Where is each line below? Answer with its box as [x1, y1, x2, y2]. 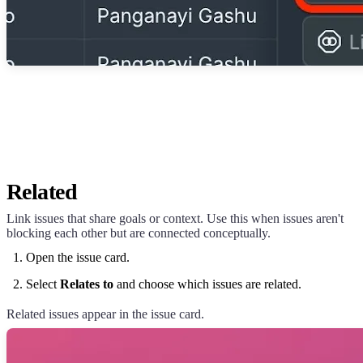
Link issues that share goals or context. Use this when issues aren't [6, 211, 344, 225]
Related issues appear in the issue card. [6, 306, 204, 321]
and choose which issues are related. [113, 276, 301, 291]
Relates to [60, 276, 113, 291]
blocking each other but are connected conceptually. [6, 225, 271, 240]
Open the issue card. [26, 250, 130, 264]
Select [26, 276, 60, 291]
